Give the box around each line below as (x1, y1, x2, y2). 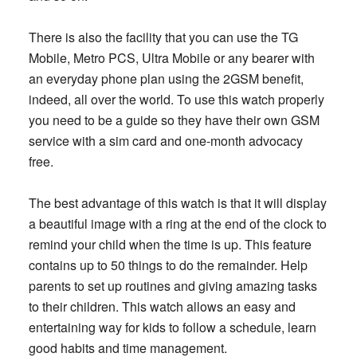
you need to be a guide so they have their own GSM (28, 111, 320, 129)
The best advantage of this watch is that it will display (28, 194, 327, 212)
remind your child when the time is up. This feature (28, 235, 312, 253)
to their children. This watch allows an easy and (28, 297, 296, 316)
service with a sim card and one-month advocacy (28, 131, 303, 150)
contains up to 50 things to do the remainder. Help (28, 256, 308, 274)
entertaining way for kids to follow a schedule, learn (28, 318, 316, 336)
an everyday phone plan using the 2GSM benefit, (28, 69, 304, 88)
